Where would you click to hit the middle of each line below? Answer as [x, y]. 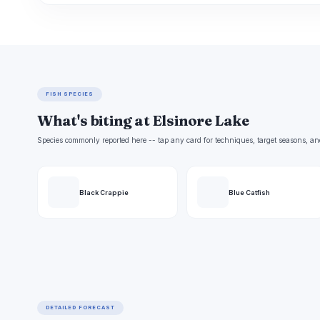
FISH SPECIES [70, 94]
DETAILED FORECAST [81, 308]
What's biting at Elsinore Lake [143, 121]
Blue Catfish [249, 192]
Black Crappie [104, 192]
